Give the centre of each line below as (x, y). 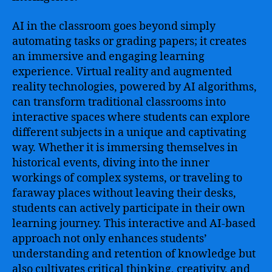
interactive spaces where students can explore (131, 117)
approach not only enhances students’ (110, 239)
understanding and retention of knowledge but (134, 254)
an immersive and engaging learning (108, 56)
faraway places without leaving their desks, (124, 193)
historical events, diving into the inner (111, 163)
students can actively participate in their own (129, 208)
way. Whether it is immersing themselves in (125, 148)
